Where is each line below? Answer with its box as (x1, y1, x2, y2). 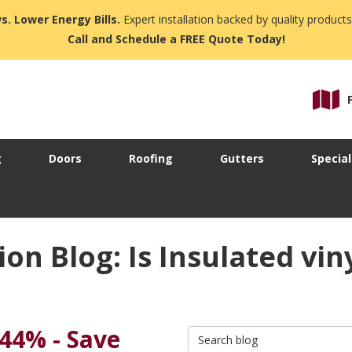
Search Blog (187, 325, 254, 341)
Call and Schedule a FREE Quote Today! (67, 31, 285, 46)
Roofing (129, 151, 173, 167)
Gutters (220, 151, 264, 167)
